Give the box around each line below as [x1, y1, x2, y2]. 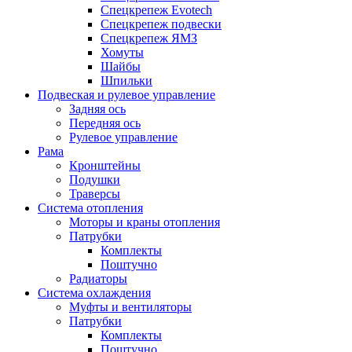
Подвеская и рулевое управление [38, 88, 215, 101]
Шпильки [101, 74, 152, 87]
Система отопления [38, 201, 143, 214]
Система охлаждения [38, 286, 151, 299]
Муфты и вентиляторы [69, 300, 192, 313]
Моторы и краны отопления [69, 215, 220, 229]
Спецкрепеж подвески [101, 17, 222, 31]
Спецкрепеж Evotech [101, 3, 212, 16]
